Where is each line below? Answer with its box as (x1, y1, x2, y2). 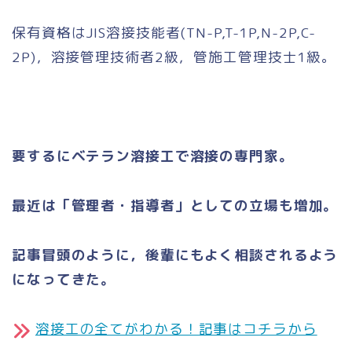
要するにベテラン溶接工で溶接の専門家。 (12, 145, 294, 166)
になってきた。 (12, 269, 116, 289)
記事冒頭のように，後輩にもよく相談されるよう (12, 244, 339, 265)
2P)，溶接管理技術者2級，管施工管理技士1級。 (12, 46, 337, 67)
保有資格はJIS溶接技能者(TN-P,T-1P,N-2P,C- (12, 22, 317, 42)
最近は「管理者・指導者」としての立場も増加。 (12, 195, 339, 215)
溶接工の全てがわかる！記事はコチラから (35, 318, 317, 339)
